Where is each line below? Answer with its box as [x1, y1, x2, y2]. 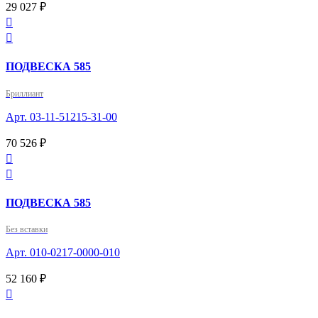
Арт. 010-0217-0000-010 [6, 246, 120, 259]
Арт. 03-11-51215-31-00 [6, 110, 117, 123]
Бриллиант [6, 88, 43, 99]
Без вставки [6, 224, 48, 235]
